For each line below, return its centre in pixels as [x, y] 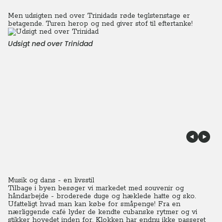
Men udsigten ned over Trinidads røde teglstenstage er [99, 16]
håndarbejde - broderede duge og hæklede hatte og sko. [102, 196]
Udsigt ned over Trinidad [50, 44]
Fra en [169, 204]
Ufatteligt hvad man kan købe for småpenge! [82, 204]
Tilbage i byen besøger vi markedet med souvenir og [96, 188]
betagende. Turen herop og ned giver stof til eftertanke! [100, 24]
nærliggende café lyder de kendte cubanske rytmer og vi [103, 212]
